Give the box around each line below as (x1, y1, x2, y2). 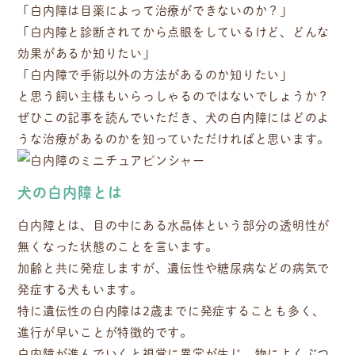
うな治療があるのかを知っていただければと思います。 (17, 130, 330, 147)
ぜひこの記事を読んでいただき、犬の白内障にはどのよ (17, 109, 330, 125)
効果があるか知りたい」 (17, 44, 155, 61)
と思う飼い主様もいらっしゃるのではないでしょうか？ (17, 87, 330, 104)
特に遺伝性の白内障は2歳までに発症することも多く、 (17, 302, 326, 319)
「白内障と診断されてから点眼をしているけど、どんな (17, 23, 330, 40)
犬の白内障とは (17, 182, 123, 202)
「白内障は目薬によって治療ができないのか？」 (17, 2, 292, 18)
